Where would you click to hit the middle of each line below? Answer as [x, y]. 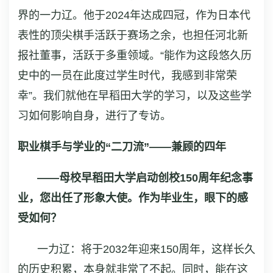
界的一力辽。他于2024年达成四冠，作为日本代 [134, 16]
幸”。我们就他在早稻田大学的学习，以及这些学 [135, 96]
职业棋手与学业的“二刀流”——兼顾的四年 [122, 147]
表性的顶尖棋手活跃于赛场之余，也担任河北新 [133, 36]
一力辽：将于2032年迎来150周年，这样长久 [146, 250]
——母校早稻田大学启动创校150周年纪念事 [145, 178]
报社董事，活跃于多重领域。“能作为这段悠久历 [135, 56]
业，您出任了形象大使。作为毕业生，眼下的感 [133, 198]
